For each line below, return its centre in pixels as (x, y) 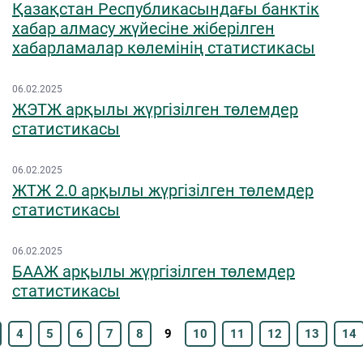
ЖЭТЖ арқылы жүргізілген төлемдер (155, 109)
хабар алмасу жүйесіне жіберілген (143, 28)
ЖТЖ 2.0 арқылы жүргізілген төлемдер (163, 190)
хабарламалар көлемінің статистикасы (164, 48)
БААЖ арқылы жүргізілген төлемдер (154, 271)
